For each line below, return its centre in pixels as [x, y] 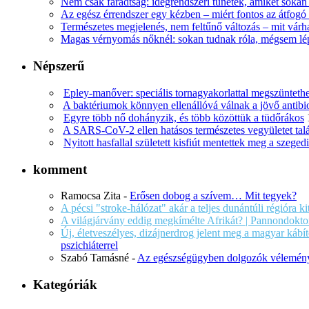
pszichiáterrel [89, 246]
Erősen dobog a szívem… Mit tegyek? [213, 196]
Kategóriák [65, 284]
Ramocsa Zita [91, 196]
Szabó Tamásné [95, 258]
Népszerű [59, 66]
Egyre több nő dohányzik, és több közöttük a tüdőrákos [184, 117]
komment [60, 169]
